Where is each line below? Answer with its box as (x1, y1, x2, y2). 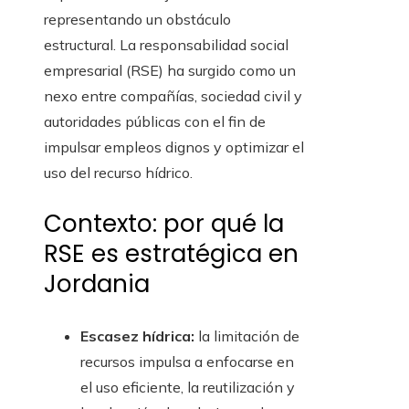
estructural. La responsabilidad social (44, 36, 288, 55)
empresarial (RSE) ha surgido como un (44, 61, 296, 80)
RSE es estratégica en (44, 237, 299, 271)
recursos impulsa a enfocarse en (80, 352, 294, 372)
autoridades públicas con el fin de (44, 112, 266, 131)
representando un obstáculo (44, 10, 231, 29)
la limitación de (194, 327, 299, 346)
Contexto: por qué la (44, 207, 284, 241)
